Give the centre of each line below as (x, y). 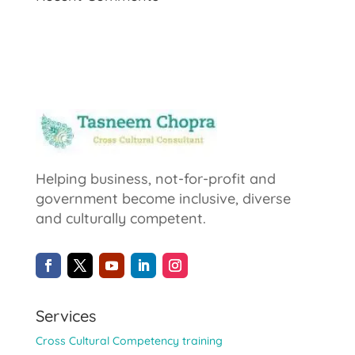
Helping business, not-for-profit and (155, 178)
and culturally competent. (120, 218)
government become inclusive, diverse (163, 198)
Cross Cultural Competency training (129, 340)
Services (65, 315)
